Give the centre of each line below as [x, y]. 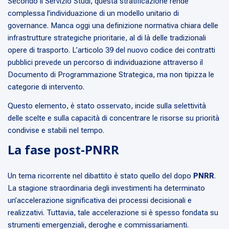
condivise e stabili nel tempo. [56, 131]
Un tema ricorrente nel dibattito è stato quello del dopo [100, 176]
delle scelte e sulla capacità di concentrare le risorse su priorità [113, 118]
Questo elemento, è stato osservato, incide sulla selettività [107, 106]
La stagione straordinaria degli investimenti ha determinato [106, 188]
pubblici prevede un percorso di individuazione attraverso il [105, 63]
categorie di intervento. [46, 87]
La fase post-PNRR [63, 150]
